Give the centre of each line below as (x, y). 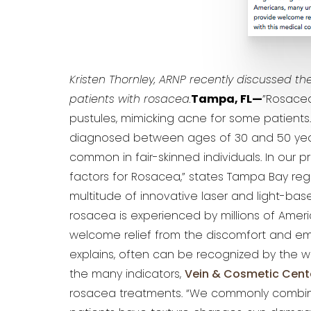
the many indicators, (127, 275)
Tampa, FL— (227, 100)
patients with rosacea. (130, 100)
